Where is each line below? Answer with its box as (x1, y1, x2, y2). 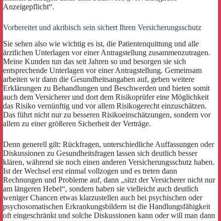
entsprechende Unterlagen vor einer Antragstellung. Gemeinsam (3, 66, 202, 74)
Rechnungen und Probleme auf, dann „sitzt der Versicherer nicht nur (3, 175, 215, 184)
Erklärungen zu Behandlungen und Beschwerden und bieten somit (3, 83, 210, 92)
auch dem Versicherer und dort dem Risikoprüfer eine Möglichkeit (3, 92, 209, 101)
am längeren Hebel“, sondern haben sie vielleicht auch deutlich (3, 184, 198, 193)
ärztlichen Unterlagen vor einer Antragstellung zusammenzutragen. (3, 48, 210, 57)
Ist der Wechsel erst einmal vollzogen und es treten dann (3, 166, 177, 175)
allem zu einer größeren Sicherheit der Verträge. (3, 119, 153, 128)
